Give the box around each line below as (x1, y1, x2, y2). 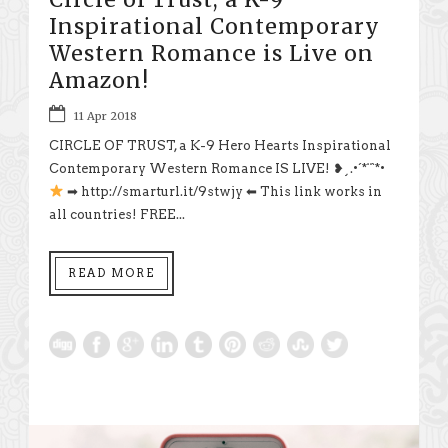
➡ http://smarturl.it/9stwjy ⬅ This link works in (63, 184, 382, 200)
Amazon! (49, 67, 149, 95)
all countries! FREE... (49, 207, 185, 223)
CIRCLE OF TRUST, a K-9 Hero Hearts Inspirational (49, 138, 391, 154)
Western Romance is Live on (49, 40, 374, 68)
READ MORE (68, 266, 155, 281)
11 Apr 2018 (74, 109, 137, 124)
